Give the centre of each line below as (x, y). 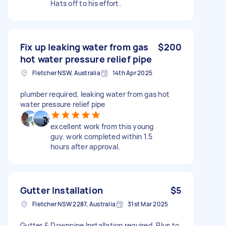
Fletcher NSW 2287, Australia (74, 204)
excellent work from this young (102, 126)
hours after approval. (86, 146)
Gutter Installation (62, 190)
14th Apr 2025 (132, 73)
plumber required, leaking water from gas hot (95, 94)
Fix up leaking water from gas (84, 47)
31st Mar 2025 (148, 204)
